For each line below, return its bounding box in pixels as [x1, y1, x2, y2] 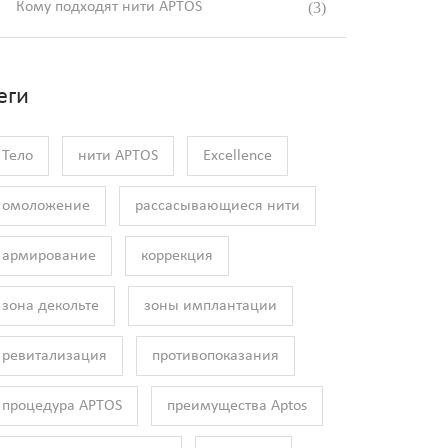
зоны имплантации [144, 298, 277, 315]
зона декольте [2, 298, 99, 315]
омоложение [2, 198, 90, 215]
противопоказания [152, 348, 279, 365]
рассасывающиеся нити [135, 198, 300, 215]
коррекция [141, 248, 213, 265]
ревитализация [2, 348, 107, 365]
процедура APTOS [2, 398, 122, 415]
